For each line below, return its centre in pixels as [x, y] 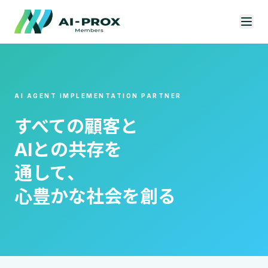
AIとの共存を [68, 150]
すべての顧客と [76, 126]
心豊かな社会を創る [95, 196]
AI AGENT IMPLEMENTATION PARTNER [98, 96]
